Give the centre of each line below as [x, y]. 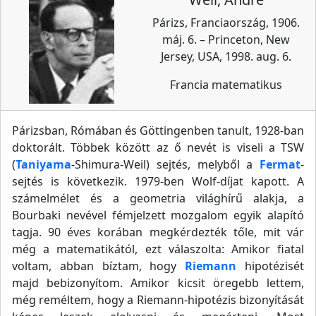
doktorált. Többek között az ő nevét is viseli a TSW [158, 147]
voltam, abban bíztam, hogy [99, 266]
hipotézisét [271, 266]
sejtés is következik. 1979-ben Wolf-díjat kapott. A [158, 181]
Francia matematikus [226, 85]
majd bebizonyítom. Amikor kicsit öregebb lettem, [158, 283]
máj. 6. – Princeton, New [226, 39]
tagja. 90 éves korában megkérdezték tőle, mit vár [158, 232]
